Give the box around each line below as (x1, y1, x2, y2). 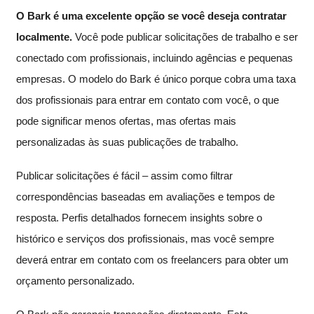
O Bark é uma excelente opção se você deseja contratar (16, 9, 287, 22)
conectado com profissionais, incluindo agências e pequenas (16, 51, 293, 64)
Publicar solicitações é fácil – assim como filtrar (16, 169, 233, 182)
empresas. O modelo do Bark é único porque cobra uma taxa (16, 72, 296, 85)
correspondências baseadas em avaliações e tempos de (16, 190, 275, 203)
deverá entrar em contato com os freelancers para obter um (16, 253, 289, 266)
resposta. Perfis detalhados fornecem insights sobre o (16, 211, 262, 224)
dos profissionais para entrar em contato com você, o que (16, 93, 279, 106)
